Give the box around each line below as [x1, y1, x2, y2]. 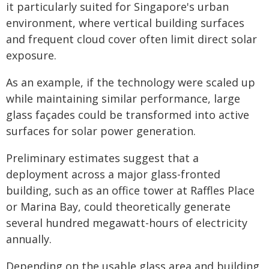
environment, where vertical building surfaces [6, 16, 244, 30]
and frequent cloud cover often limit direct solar [6, 32, 257, 46]
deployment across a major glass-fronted [6, 167, 220, 181]
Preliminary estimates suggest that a [6, 151, 199, 165]
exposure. [6, 48, 56, 62]
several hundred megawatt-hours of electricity [6, 216, 247, 230]
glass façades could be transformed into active [6, 107, 249, 122]
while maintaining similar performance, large [6, 91, 240, 106]
